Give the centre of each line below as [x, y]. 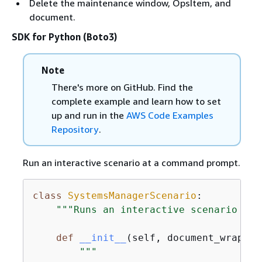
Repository [75, 129]
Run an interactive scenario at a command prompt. [131, 163]
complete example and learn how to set [136, 101]
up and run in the [89, 115]
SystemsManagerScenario [132, 196]
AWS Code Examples [170, 115]
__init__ [103, 238]
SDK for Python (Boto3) [64, 37]
